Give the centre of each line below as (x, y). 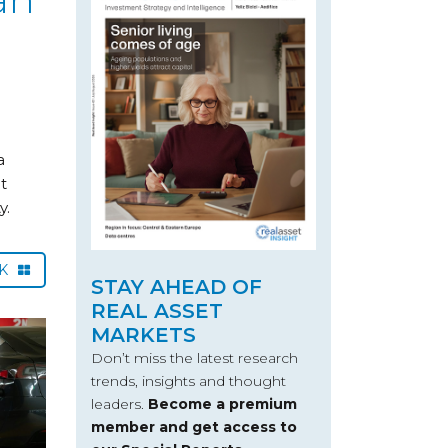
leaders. (119, 403)
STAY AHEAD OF (176, 286)
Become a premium (222, 403)
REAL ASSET (157, 310)
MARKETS (143, 334)
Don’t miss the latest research (194, 357)
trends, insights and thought (188, 380)
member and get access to (194, 426)
